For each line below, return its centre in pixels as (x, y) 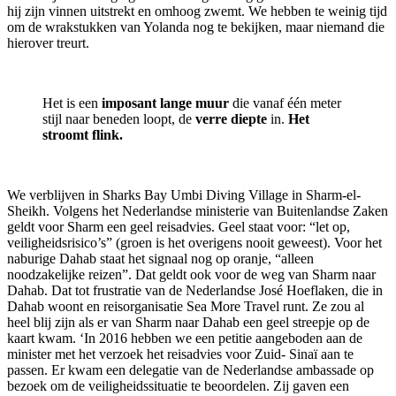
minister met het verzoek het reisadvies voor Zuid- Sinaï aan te (180, 354)
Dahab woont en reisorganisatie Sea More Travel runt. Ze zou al (186, 307)
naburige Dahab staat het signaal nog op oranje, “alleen (160, 259)
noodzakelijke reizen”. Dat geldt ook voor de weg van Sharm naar (191, 275)
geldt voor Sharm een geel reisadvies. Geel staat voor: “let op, (179, 227)
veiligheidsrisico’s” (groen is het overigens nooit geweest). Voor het (194, 243)
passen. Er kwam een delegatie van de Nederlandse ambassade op (190, 370)
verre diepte (231, 119)
